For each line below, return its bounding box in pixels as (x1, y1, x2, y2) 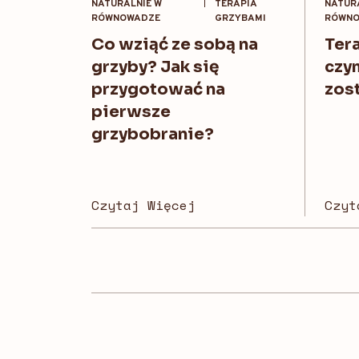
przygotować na (91, 79, 225, 100)
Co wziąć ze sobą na (91, 34, 258, 55)
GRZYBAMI (214, 12, 266, 26)
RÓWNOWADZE (91, 12, 160, 26)
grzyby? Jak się (91, 57, 219, 78)
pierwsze (91, 102, 171, 123)
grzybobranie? (91, 124, 217, 145)
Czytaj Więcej (91, 196, 196, 216)
